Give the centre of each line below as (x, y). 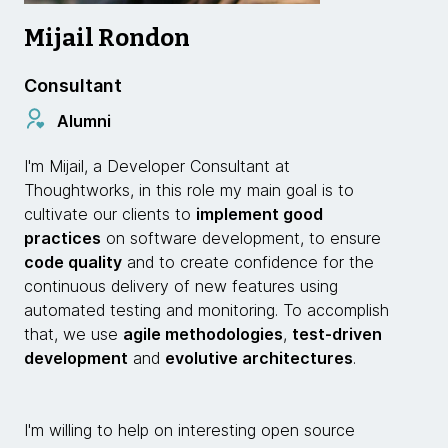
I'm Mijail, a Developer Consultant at (157, 166)
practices (62, 238)
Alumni (84, 120)
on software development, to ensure (241, 238)
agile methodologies (203, 334)
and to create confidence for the (248, 262)
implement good (259, 214)
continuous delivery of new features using (181, 286)
